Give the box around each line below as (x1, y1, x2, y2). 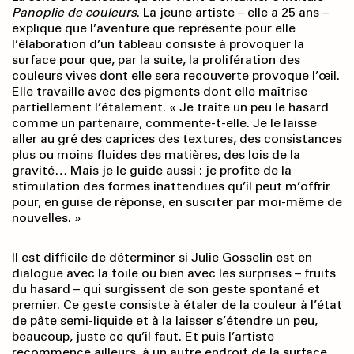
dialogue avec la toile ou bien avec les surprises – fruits (12, 265, 336, 281)
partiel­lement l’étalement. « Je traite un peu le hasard (12, 100, 329, 115)
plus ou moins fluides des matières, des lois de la (12, 147, 300, 163)
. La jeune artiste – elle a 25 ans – (137, 5, 329, 21)
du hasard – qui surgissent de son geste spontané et (12, 281, 320, 297)
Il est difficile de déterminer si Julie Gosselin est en (12, 250, 312, 265)
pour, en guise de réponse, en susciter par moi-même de (12, 194, 342, 210)
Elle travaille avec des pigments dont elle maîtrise (12, 84, 307, 100)
